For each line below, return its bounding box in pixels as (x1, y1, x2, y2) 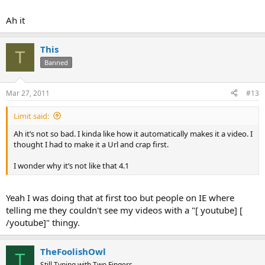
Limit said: (14, 110, 49, 121)
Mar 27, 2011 (6, 88, 50, 98)
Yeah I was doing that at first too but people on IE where (6, 192, 234, 203)
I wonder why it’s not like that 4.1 (14, 160, 129, 171)
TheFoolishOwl (40, 245, 106, 257)
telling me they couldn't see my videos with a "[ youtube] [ (6, 204, 243, 216)
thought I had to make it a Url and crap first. (14, 138, 169, 150)
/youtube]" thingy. (6, 216, 80, 228)
